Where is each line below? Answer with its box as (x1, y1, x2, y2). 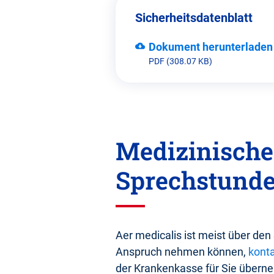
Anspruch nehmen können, (116, 245, 248, 259)
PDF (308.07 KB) (149, 56, 212, 67)
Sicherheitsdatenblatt (135, 10, 253, 26)
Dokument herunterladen (149, 40, 273, 54)
